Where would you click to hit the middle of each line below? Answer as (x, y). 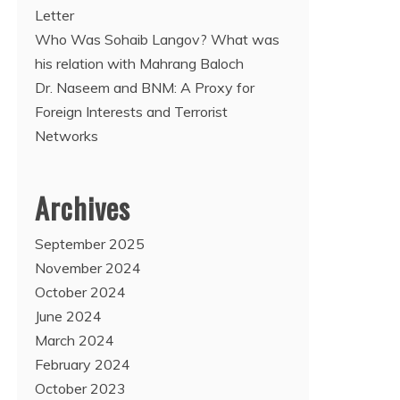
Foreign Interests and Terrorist (131, 112)
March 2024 (75, 340)
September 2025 (90, 244)
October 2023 (80, 388)
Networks (67, 136)
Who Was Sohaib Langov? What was (157, 39)
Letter (54, 15)
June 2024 (68, 316)
